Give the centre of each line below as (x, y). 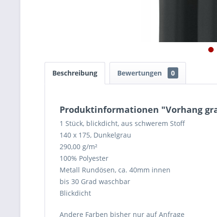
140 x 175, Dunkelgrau (95, 135)
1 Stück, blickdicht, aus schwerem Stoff (122, 123)
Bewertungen (140, 73)
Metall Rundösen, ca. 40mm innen (115, 170)
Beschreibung (75, 73)
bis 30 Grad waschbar (95, 181)
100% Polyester (84, 158)
